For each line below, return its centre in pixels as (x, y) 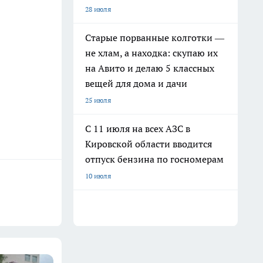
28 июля (98, 9)
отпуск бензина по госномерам (154, 159)
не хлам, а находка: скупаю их (151, 53)
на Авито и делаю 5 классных (150, 68)
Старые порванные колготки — (155, 38)
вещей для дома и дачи (136, 83)
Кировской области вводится (149, 144)
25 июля (98, 100)
